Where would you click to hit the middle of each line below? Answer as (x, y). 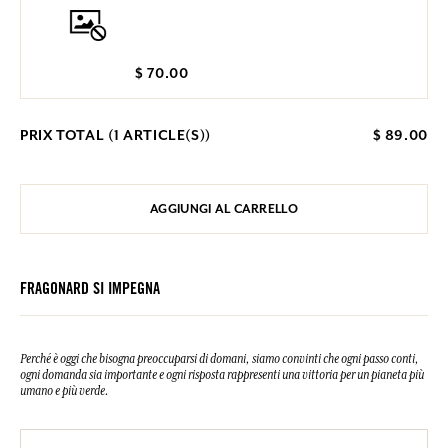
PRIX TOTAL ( (67, 135)
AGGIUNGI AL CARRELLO (224, 209)
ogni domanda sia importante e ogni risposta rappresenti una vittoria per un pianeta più (222, 375)
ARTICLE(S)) (165, 135)
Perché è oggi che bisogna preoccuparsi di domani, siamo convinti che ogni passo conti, (219, 359)
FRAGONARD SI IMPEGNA (90, 290)
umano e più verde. (64, 391)
